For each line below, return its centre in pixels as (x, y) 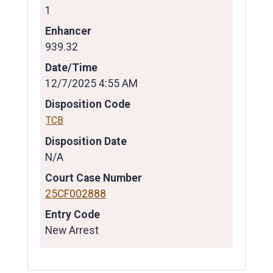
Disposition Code (88, 104)
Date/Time (71, 67)
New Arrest (72, 231)
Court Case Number (94, 178)
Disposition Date (86, 142)
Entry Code (73, 215)
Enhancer (68, 31)
